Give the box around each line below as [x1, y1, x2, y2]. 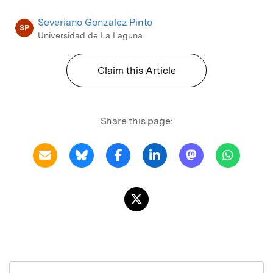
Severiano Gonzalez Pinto [38, 16, 153, 28]
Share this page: [100, 115, 173, 127]
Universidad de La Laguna [38, 30, 143, 40]
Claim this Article [97, 64, 176, 76]
